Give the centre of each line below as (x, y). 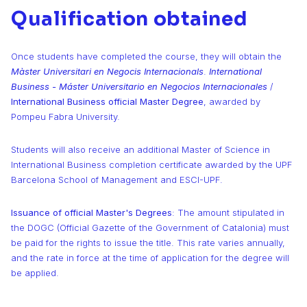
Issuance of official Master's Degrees (91, 212)
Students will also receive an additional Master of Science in (140, 149)
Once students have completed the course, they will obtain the (146, 56)
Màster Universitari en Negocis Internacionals (107, 71)
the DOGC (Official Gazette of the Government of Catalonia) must (150, 228)
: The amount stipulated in (228, 212)
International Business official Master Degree (107, 101)
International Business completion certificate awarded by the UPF (151, 164)
